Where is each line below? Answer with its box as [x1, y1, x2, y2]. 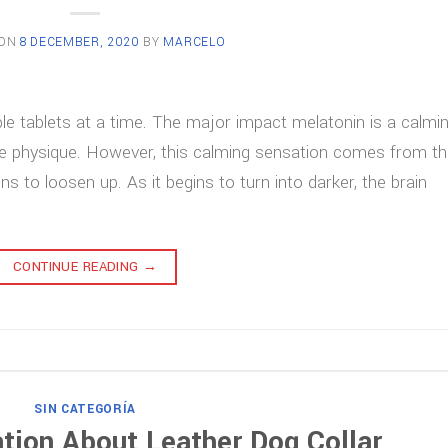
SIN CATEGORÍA [34, 400, 137, 419]
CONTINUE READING [12, 257, 144, 277]
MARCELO [163, 33, 226, 52]
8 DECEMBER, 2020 [20, 33, 140, 52]
